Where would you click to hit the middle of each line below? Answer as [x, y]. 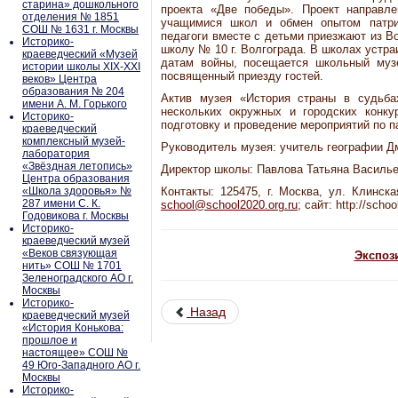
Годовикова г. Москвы [76, 216]
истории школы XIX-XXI [81, 67]
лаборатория [56, 154]
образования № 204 [73, 92]
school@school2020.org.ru [229, 205]
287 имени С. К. [61, 203]
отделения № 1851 [71, 17]
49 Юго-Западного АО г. [81, 365]
